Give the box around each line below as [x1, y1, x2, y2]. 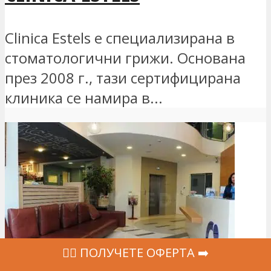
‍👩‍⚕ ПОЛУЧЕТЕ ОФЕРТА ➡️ [62, 244, 209, 261]
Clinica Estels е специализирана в [5, 27, 235, 48]
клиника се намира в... [5, 87, 163, 108]
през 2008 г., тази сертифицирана [5, 67, 241, 88]
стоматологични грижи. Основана [5, 47, 246, 68]
